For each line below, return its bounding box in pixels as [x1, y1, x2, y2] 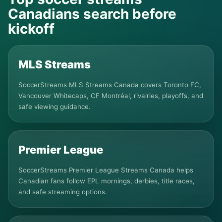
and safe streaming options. [18, 188, 107, 196]
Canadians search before [8, 5, 176, 22]
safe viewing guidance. [18, 103, 91, 111]
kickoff [8, 20, 55, 37]
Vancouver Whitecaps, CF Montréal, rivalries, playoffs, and [18, 92, 203, 100]
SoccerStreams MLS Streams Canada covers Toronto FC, [18, 81, 201, 89]
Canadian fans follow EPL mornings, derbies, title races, [18, 177, 195, 185]
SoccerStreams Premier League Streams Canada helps [18, 166, 193, 174]
